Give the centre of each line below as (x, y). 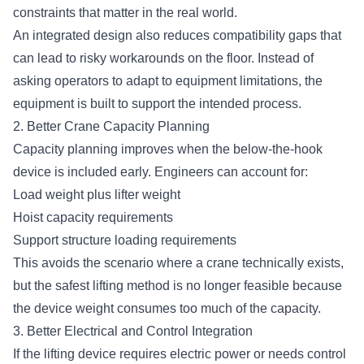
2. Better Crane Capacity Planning (113, 126)
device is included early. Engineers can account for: (162, 171)
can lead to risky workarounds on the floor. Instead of (163, 58)
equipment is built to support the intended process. (159, 103)
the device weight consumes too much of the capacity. (169, 308)
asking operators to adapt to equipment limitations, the (168, 80)
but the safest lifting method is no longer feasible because (178, 285)
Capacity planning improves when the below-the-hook (168, 149)
